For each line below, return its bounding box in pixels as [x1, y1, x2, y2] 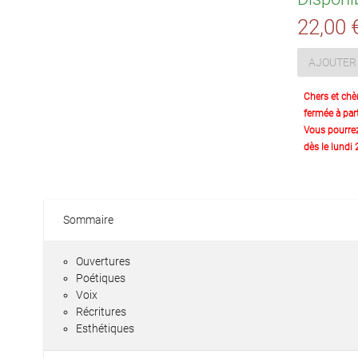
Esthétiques [76, 322, 134, 335]
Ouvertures [76, 255, 130, 268]
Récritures [76, 305, 126, 318]
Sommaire [63, 213, 113, 226]
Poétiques [76, 272, 125, 284]
